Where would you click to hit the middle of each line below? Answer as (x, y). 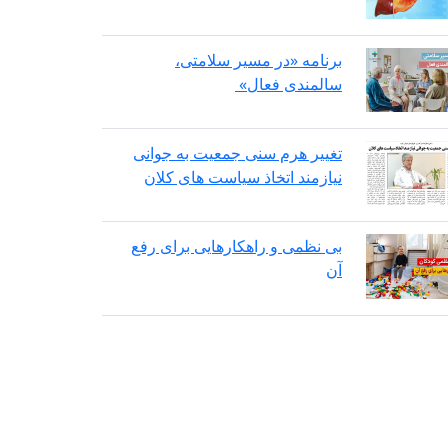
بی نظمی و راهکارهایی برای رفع (236, 246)
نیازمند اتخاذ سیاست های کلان (243, 177)
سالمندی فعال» (288, 84)
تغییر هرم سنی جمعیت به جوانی (237, 153)
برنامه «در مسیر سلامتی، (258, 60)
